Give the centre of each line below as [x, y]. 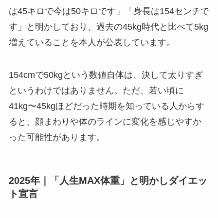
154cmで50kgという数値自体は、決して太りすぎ [106, 75]
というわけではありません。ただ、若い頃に [96, 91]
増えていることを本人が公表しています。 [92, 42]
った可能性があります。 [57, 137]
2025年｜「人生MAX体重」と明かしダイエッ [108, 180]
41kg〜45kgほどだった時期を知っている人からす [106, 106]
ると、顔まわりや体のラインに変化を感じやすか [105, 122]
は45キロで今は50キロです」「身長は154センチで [109, 11]
